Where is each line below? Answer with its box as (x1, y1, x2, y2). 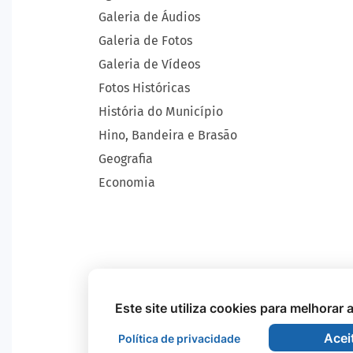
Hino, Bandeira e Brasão (98, 128, 237, 143)
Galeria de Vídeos (98, 57, 200, 72)
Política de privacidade (118, 332, 240, 345)
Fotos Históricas (98, 80, 190, 95)
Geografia (98, 151, 153, 166)
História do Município (98, 104, 223, 119)
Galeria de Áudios (98, 9, 200, 24)
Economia (98, 175, 155, 190)
